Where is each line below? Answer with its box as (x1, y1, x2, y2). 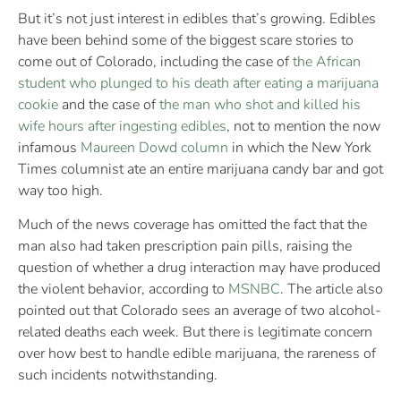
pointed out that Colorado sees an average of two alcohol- (18, 301, 381, 321)
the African (293, 51, 361, 72)
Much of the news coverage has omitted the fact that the (18, 215, 367, 235)
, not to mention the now (226, 115, 380, 136)
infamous (18, 137, 81, 158)
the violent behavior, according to (18, 279, 228, 300)
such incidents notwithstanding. (18, 365, 218, 386)
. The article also (280, 279, 383, 300)
